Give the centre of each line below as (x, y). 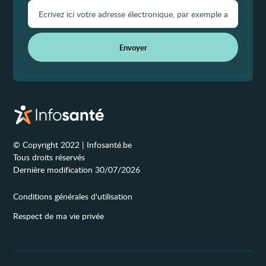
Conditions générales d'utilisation (73, 197)
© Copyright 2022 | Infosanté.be (73, 145)
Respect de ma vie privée (59, 216)
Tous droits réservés (49, 157)
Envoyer (133, 47)
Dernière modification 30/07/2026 (77, 170)
